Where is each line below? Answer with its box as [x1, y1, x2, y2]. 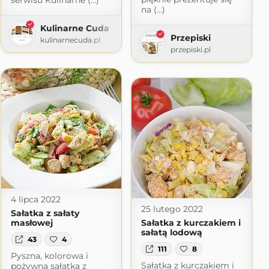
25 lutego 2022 [141, 204, 203, 215]
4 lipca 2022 [10, 194, 61, 205]
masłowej [10, 217, 53, 229]
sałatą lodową [141, 227, 202, 238]
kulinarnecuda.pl [40, 35, 100, 45]
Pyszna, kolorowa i [10, 250, 88, 261]
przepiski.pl [170, 45, 211, 55]
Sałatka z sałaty [10, 208, 79, 219]
